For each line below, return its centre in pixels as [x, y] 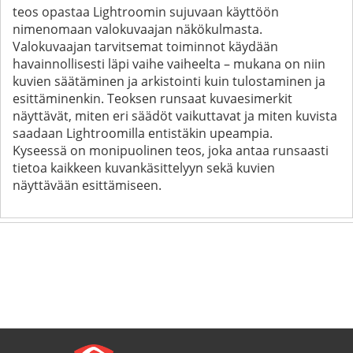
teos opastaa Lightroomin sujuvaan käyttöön [146, 11]
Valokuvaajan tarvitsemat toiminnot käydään [145, 46]
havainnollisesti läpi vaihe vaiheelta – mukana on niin [169, 63]
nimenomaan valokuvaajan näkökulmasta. [149, 29]
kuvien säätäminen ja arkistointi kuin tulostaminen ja [169, 81]
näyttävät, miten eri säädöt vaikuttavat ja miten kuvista [175, 115]
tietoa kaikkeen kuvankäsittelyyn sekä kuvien [144, 167]
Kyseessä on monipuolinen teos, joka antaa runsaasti [171, 150]
